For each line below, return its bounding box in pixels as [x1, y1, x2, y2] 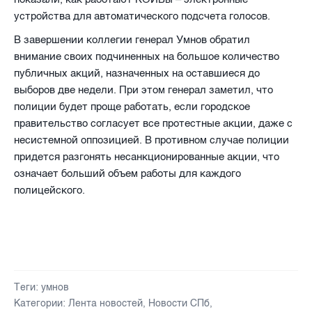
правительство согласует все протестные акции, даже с [14, 116, 292, 130]
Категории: [14, 297, 65, 309]
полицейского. [14, 183, 85, 196]
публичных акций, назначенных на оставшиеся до [14, 66, 260, 79]
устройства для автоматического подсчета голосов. [14, 9, 270, 22]
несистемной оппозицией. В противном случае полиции [14, 133, 289, 146]
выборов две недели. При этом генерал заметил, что [14, 83, 273, 96]
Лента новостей [68, 297, 143, 309]
